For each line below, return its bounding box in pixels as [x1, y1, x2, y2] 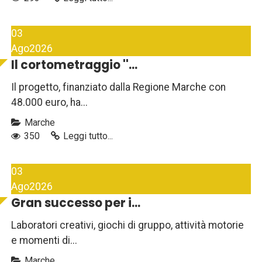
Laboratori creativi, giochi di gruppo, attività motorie [11, 219, 244, 232]
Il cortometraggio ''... [11, 57, 137, 74]
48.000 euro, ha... [11, 96, 88, 109]
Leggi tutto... [63, 130, 113, 142]
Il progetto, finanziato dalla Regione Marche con [11, 81, 226, 94]
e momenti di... [11, 235, 77, 247]
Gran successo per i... [11, 195, 140, 212]
